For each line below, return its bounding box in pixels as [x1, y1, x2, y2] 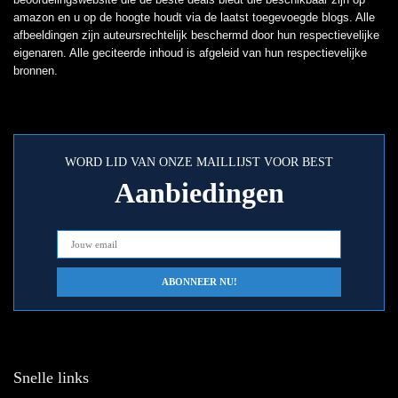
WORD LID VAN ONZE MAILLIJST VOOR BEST [65, 155, 333, 170]
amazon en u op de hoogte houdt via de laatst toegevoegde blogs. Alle [13, 11, 375, 25]
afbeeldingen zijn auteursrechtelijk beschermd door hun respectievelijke [13, 28, 379, 43]
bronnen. [13, 64, 58, 78]
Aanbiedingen [114, 177, 284, 210]
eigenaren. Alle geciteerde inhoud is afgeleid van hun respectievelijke [13, 46, 367, 60]
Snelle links [13, 369, 89, 387]
